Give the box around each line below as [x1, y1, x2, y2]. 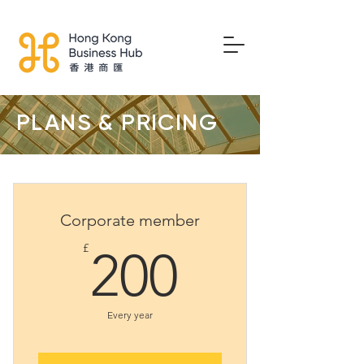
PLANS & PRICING [16, 112, 218, 135]
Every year [107, 309, 153, 321]
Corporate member [60, 210, 200, 230]
